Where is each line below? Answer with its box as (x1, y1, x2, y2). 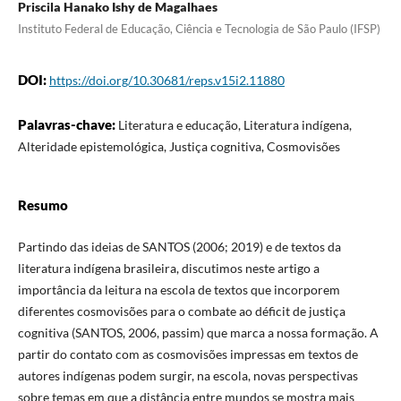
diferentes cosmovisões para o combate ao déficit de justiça (17, 303, 346, 320)
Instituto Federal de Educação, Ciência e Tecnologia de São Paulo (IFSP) (17, 21, 380, 36)
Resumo (17, 197, 68, 213)
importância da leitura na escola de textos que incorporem (17, 282, 340, 298)
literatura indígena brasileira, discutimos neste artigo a (17, 260, 320, 277)
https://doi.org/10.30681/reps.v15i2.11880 (48, 72, 285, 88)
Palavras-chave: (17, 115, 118, 132)
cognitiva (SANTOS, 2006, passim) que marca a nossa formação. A (17, 325, 379, 341)
